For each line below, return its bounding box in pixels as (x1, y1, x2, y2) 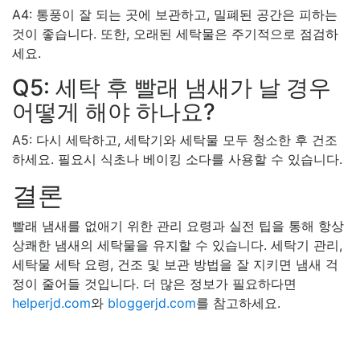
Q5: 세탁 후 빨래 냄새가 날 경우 (12, 73, 331, 101)
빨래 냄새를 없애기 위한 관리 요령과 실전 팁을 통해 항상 (12, 217, 344, 234)
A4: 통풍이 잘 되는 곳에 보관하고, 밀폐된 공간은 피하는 (12, 6, 337, 22)
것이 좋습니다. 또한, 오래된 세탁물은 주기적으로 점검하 (12, 25, 338, 42)
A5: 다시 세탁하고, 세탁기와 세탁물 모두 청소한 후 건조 (12, 131, 337, 148)
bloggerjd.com (108, 294, 196, 311)
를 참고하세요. (196, 294, 280, 311)
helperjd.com (12, 294, 91, 311)
